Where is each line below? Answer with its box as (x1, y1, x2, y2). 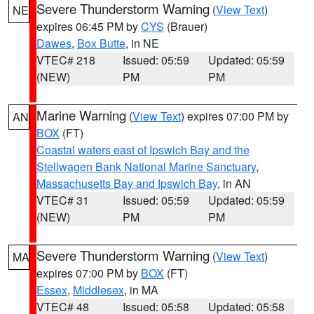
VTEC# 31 (36, 192, 89, 208)
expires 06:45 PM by (36, 18, 141, 34)
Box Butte (77, 35, 125, 51)
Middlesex (73, 282, 124, 298)
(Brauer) (164, 18, 207, 34)
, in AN (217, 175, 251, 191)
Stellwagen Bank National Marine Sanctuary (36, 158, 256, 175)
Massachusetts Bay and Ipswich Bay (36, 175, 217, 191)
